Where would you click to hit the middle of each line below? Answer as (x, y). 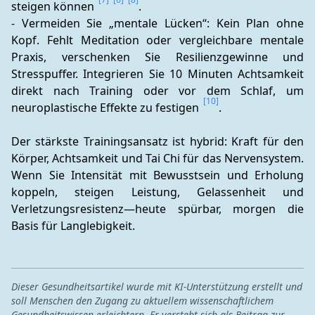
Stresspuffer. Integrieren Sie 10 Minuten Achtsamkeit (157, 74)
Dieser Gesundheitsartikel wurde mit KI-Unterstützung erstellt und (157, 287)
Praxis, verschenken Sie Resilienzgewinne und (157, 57)
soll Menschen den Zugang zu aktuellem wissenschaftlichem (142, 301)
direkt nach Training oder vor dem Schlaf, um (157, 91)
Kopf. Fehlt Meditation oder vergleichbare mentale (157, 40)
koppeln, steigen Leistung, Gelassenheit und (157, 192)
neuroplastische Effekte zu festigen (107, 108)
